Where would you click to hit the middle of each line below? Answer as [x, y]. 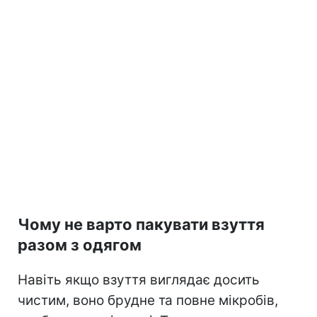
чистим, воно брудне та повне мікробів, [148, 300]
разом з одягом [80, 244]
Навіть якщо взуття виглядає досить [139, 279]
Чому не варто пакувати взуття [141, 224]
